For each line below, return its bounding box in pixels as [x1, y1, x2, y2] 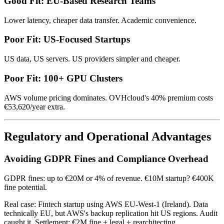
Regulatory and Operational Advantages [4, 130, 211, 143]
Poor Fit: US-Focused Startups [4, 34, 130, 45]
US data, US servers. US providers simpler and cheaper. [4, 54, 180, 63]
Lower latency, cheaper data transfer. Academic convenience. [4, 15, 196, 24]
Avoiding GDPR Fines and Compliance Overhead [4, 153, 208, 164]
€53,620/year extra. [4, 102, 65, 111]
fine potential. [4, 183, 47, 192]
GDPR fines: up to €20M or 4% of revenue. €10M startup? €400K [4, 174, 214, 183]
